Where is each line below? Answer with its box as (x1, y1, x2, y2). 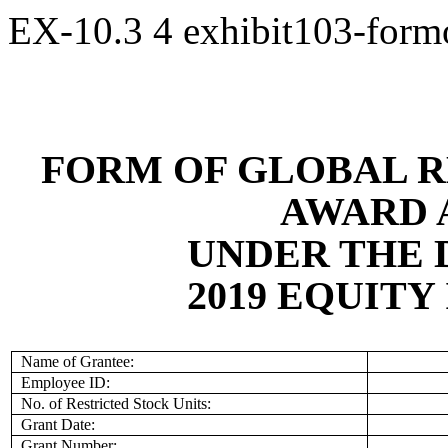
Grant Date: (21, 416, 96, 433)
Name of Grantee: (21, 353, 135, 370)
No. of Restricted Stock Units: (21, 395, 212, 412)
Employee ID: (21, 374, 111, 391)
